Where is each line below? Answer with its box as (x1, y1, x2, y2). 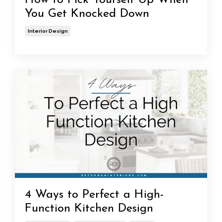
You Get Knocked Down (25, 8, 149, 20)
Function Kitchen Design (25, 202, 153, 215)
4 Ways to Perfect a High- (25, 188, 164, 201)
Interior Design (28, 28, 68, 34)
